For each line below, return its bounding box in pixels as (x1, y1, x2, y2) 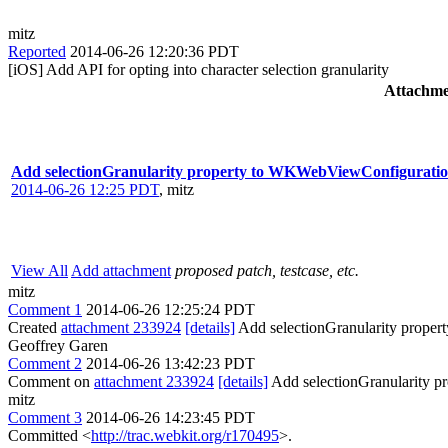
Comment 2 (8, 354, 82, 372)
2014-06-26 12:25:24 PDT (86, 300, 255, 318)
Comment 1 (8, 300, 82, 318)
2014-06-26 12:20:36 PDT (70, 42, 239, 60)
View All (11, 261, 68, 279)
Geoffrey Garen (8, 336, 108, 354)
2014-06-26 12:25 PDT (11, 180, 159, 198)
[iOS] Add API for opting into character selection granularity (8, 60, 389, 78)
